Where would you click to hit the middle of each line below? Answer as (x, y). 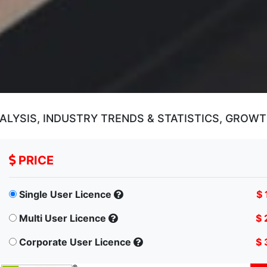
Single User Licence (65, 194)
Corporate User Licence (75, 242)
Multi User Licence (63, 218)
